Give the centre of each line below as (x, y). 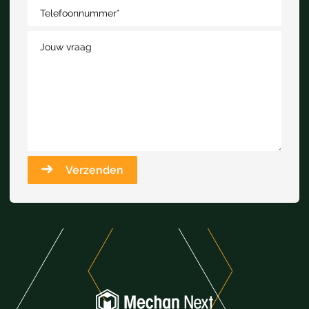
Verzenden (95, 170)
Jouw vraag (66, 47)
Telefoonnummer (78, 13)
